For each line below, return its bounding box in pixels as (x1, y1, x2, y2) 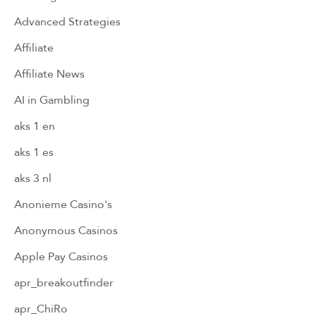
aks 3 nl (14, 169, 51, 186)
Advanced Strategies (14, 13, 121, 30)
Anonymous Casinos (14, 221, 118, 238)
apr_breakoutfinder (14, 274, 114, 291)
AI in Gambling (14, 91, 90, 108)
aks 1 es (14, 143, 54, 160)
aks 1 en (14, 117, 55, 134)
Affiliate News (14, 65, 85, 82)
